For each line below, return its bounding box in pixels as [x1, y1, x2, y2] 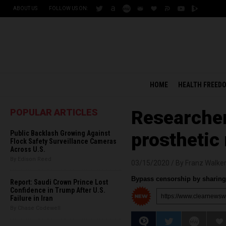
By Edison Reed [10, 156, 51, 162]
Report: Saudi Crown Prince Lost [10, 178, 108, 186]
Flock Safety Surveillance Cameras [10, 137, 117, 145]
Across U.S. [10, 145, 45, 153]
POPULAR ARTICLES [10, 107, 98, 118]
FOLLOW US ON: [49, 6, 88, 11]
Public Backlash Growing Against [10, 129, 110, 137]
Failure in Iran [10, 194, 53, 202]
